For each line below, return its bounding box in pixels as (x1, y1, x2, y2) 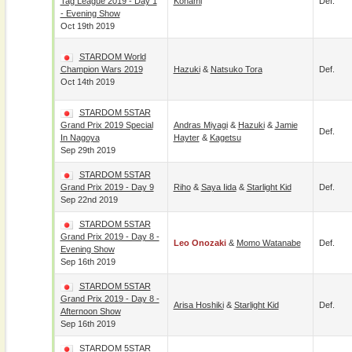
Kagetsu (209, 133, 241, 142)
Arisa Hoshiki (173, 300, 224, 310)
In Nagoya (60, 133, 100, 142)
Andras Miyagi (173, 120, 228, 130)
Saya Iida (200, 182, 236, 192)
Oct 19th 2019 (60, 21, 115, 31)
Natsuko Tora (210, 64, 262, 74)
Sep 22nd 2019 (60, 195, 118, 204)
